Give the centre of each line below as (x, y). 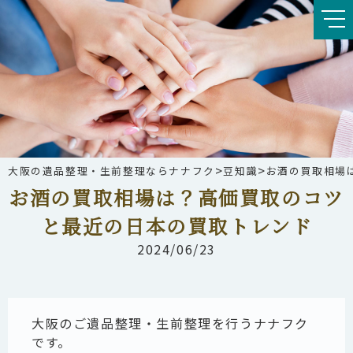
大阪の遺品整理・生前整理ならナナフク (111, 170)
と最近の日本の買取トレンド (176, 226)
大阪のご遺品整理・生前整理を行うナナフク (171, 323)
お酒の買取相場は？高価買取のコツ (176, 197)
